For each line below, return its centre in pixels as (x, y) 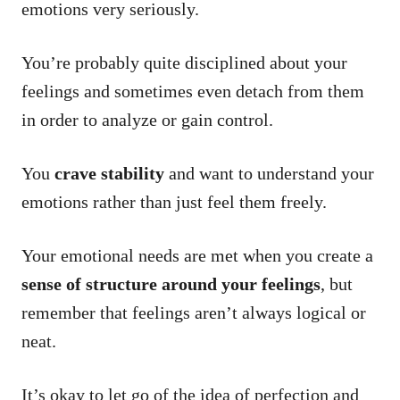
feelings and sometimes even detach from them (193, 91)
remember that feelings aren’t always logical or (194, 312)
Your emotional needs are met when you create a (197, 255)
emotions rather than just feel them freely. (176, 201)
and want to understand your (269, 173)
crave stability (109, 173)
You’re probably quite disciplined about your (184, 62)
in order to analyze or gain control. (147, 119)
